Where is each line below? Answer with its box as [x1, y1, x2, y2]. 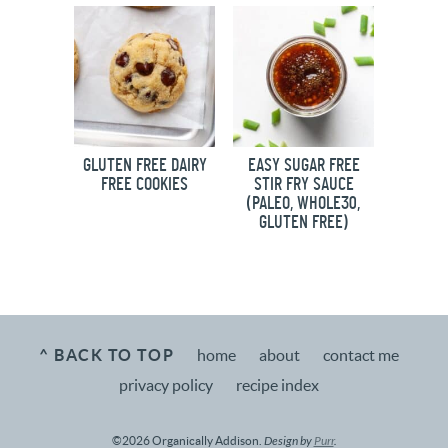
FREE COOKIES [101, 175, 188, 194]
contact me [323, 346, 400, 364]
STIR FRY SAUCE [253, 175, 354, 194]
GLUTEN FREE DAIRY [82, 156, 207, 175]
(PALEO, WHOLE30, [247, 194, 360, 213]
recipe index [236, 376, 319, 394]
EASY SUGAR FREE [247, 156, 360, 175]
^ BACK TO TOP [38, 345, 175, 364]
